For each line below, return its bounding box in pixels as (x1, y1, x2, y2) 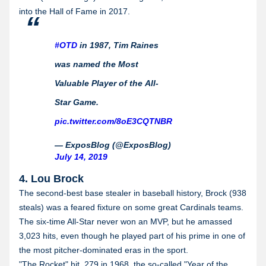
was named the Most (55, 59, 138, 69)
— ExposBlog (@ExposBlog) (55, 140, 171, 150)
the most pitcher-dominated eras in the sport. (19, 245, 188, 255)
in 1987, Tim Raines (77, 40, 159, 50)
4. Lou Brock (19, 172, 84, 185)
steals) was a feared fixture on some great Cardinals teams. (19, 202, 243, 212)
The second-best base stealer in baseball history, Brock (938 (19, 188, 246, 198)
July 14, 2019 (55, 151, 107, 161)
